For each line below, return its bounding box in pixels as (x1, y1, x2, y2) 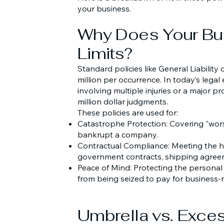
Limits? (77, 43, 132, 63)
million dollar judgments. (77, 96, 168, 106)
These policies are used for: (77, 107, 178, 117)
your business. (77, 3, 131, 13)
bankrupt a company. (77, 129, 158, 139)
